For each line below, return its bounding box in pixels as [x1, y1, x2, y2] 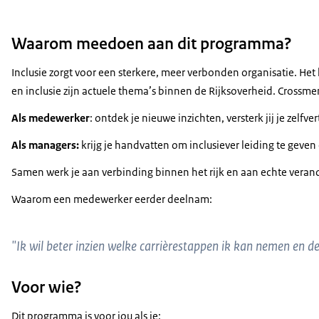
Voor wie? [11, 276, 82, 298]
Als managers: [11, 138, 79, 152]
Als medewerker [11, 111, 90, 125]
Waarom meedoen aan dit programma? [11, 33, 292, 55]
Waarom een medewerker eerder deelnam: [11, 192, 212, 206]
